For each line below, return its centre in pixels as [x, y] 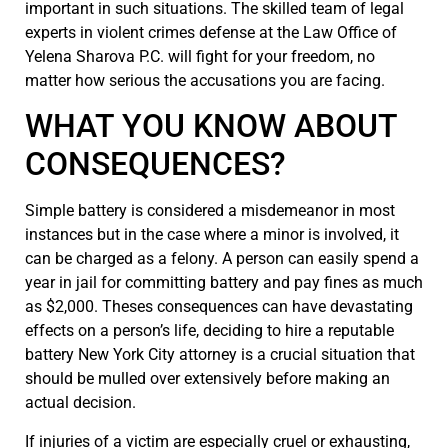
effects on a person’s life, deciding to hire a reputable [209, 331]
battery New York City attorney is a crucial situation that [220, 355]
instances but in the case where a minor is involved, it [212, 235]
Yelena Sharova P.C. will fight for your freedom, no [200, 56]
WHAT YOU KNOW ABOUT [211, 126]
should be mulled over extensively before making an [207, 379]
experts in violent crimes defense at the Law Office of [211, 32]
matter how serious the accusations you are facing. [205, 80]
